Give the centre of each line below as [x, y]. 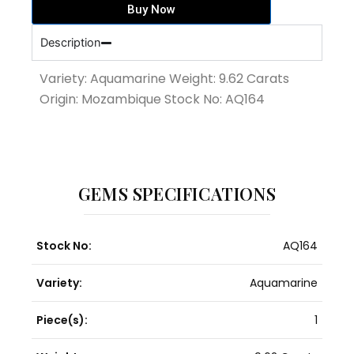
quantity [52, 15]
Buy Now [151, 10]
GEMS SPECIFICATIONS [177, 194]
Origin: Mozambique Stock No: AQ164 [152, 100]
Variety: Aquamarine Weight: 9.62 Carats [164, 79]
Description [71, 43]
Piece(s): [62, 320]
